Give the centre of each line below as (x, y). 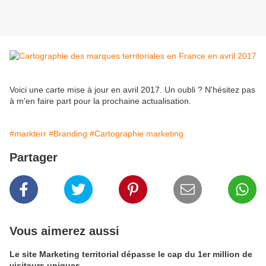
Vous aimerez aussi (64, 231)
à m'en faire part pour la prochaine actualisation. (100, 101)
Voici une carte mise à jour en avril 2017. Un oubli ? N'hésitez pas (132, 90)
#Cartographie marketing (137, 134)
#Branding (68, 134)
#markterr (28, 134)
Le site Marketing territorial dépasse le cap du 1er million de (131, 254)
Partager (34, 158)
